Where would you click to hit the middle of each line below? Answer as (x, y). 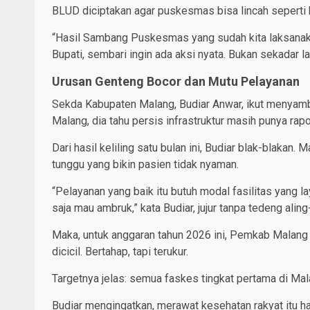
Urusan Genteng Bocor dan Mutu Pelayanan (176, 81)
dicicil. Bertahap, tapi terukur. (120, 251)
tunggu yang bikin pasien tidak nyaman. (145, 164)
